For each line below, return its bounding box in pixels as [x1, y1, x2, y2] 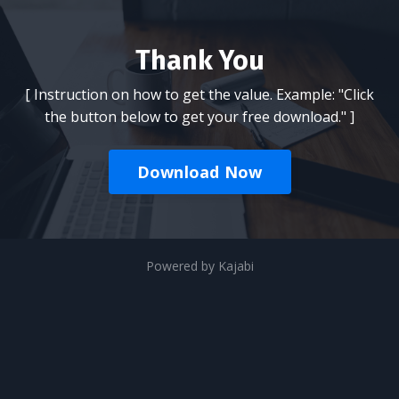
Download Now [136, 160, 263, 183]
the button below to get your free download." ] [45, 107, 354, 126]
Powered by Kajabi [145, 257, 254, 274]
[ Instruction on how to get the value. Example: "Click [25, 85, 374, 104]
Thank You [134, 45, 265, 77]
